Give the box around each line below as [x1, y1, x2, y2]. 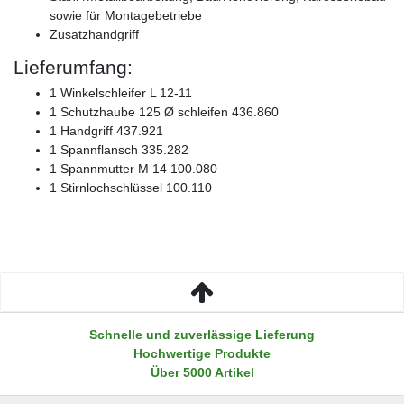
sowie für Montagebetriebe [50, 7, 202, 23]
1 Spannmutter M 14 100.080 [50, 161, 217, 176]
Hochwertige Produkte [133, 345, 271, 361]
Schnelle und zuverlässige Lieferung [89, 326, 315, 342]
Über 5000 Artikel [150, 364, 254, 380]
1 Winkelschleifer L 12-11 [50, 85, 192, 100]
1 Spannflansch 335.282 [50, 142, 188, 157]
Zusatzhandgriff [50, 26, 139, 41]
